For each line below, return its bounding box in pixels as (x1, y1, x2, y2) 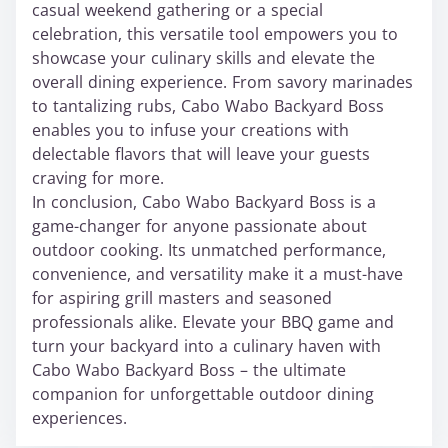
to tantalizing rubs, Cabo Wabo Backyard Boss (32, 95, 384, 118)
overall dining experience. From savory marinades (32, 71, 413, 94)
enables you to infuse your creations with (32, 119, 349, 142)
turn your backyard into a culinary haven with (32, 335, 381, 358)
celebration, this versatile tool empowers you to (32, 23, 398, 46)
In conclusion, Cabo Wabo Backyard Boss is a (32, 191, 376, 214)
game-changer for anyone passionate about (32, 215, 367, 238)
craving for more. (32, 167, 164, 190)
